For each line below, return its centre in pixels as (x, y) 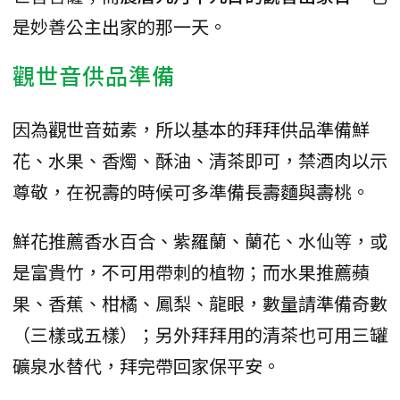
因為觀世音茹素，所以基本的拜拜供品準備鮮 (191, 129)
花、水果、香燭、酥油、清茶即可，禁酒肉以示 (200, 160)
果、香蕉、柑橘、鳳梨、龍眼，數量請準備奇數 (200, 303)
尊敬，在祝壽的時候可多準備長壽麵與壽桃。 (191, 191)
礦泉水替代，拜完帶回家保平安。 (146, 365)
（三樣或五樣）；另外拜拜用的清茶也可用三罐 (200, 334)
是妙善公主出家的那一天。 (120, 26)
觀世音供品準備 (94, 75)
